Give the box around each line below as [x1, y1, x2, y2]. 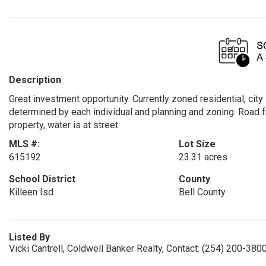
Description [9, 74, 61, 85]
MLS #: [9, 138, 40, 150]
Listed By [9, 232, 50, 243]
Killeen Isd [9, 186, 53, 198]
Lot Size [178, 138, 216, 150]
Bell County [178, 186, 226, 198]
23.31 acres [178, 151, 227, 163]
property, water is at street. [9, 119, 120, 131]
